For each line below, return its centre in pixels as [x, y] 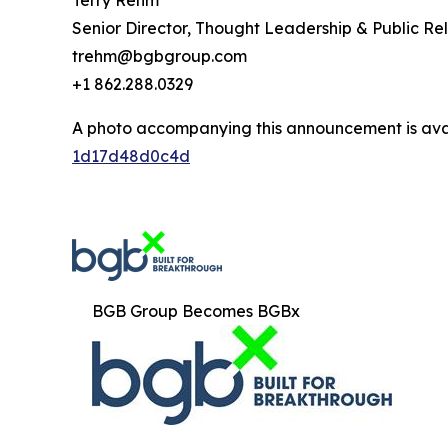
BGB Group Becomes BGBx [196, 311]
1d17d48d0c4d [131, 156]
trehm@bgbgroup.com [159, 56]
